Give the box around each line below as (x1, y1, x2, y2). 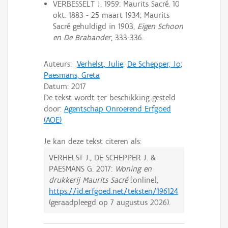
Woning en (115, 163, 152, 174)
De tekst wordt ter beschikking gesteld (44, 92, 176, 102)
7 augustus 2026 (110, 197, 167, 207)
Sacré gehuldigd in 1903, (52, 21, 137, 32)
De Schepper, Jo (127, 59, 181, 69)
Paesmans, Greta (44, 70, 100, 80)
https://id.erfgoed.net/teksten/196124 (49, 186, 178, 196)
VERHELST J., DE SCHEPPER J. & (49, 152, 156, 162)
